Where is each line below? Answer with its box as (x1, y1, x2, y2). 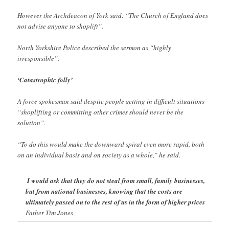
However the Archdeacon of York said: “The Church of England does (17, 10, 209, 20)
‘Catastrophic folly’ (17, 75, 73, 85)
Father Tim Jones (25, 208, 73, 217)
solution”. (17, 118, 46, 128)
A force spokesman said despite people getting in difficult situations (17, 97, 205, 106)
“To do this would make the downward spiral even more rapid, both (17, 140, 205, 149)
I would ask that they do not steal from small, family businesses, (27, 175, 205, 185)
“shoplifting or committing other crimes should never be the (17, 107, 184, 117)
